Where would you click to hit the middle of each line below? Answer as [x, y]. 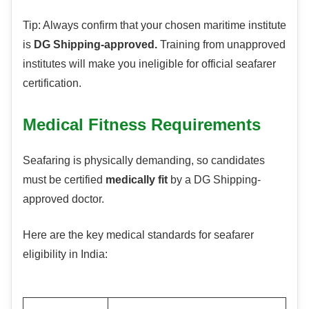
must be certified [64, 180]
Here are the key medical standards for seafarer [138, 235]
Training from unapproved [221, 45]
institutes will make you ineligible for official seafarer [149, 64]
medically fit [137, 180]
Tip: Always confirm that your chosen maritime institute [154, 26]
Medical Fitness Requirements [142, 125]
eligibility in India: [65, 255]
